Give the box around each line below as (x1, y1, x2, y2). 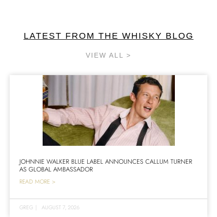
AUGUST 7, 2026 (42, 203, 79, 211)
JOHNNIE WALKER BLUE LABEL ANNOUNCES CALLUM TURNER (19, 156, 192, 166)
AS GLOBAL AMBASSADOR (19, 164, 93, 174)
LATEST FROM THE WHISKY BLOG (23, 31, 194, 41)
